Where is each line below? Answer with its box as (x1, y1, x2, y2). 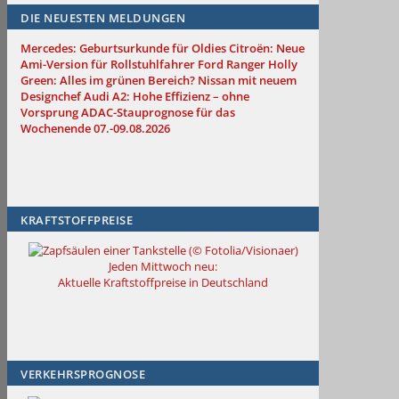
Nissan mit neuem (198, 72, 297, 89)
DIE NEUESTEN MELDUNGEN (20, 10, 185, 27)
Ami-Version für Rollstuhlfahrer (20, 56, 195, 73)
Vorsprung (20, 104, 78, 121)
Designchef (20, 88, 81, 105)
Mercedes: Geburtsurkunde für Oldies (20, 40, 226, 57)
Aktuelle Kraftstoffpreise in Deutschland (58, 274, 268, 291)
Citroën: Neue (229, 40, 305, 57)
